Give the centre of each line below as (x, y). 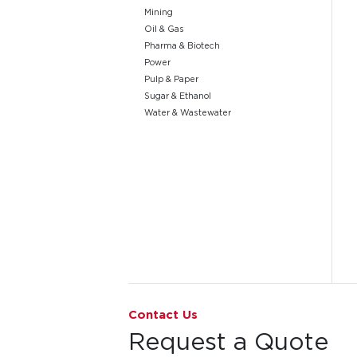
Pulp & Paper (171, 78)
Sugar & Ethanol (177, 95)
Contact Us (163, 314)
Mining (158, 12)
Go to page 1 (157, 289)
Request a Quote (229, 341)
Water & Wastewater (187, 112)
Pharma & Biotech (182, 45)
